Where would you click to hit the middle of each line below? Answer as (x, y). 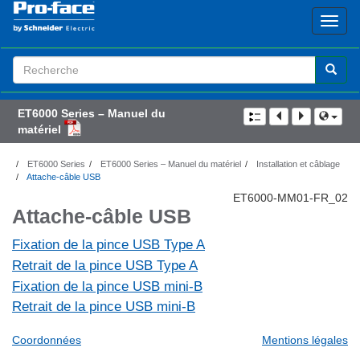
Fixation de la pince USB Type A (108, 245)
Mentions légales (305, 340)
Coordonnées (47, 340)
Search (31, 63)
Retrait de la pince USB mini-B (104, 307)
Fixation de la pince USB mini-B (107, 286)
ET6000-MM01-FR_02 (290, 198)
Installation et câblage (297, 164)
